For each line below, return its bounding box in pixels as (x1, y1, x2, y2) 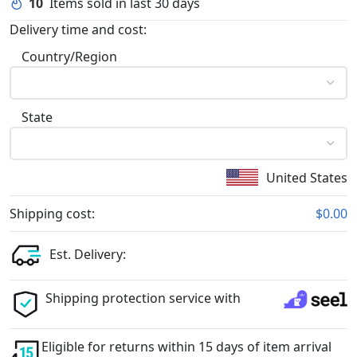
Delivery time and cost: (10, 20, 147, 38)
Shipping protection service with (45, 288, 241, 307)
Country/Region (22, 47, 117, 65)
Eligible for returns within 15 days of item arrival (41, 337, 331, 355)
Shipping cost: (10, 204, 95, 222)
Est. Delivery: (49, 245, 126, 264)
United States (266, 168, 347, 186)
